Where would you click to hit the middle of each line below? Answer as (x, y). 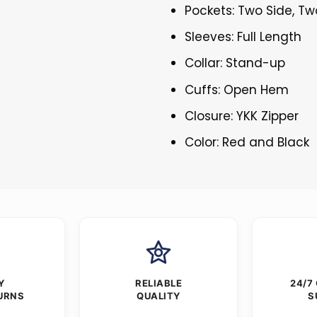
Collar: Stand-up (235, 63)
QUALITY (158, 296)
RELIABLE (158, 283)
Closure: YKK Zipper (242, 116)
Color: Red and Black (247, 142)
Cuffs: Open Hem (237, 90)
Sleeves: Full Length (243, 37)
